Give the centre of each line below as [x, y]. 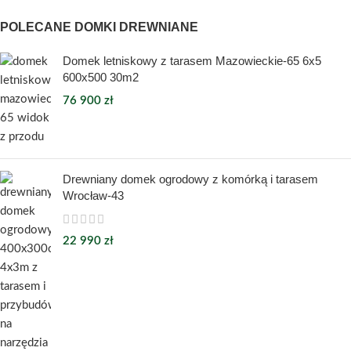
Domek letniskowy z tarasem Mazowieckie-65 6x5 [192, 60]
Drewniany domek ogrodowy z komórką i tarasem [190, 179]
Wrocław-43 [93, 195]
